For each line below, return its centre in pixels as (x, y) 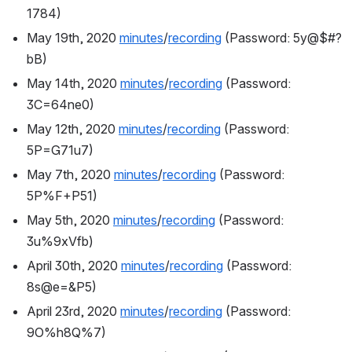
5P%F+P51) (62, 196)
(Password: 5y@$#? (282, 38)
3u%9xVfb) (60, 242)
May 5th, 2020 (70, 220)
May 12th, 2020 (73, 129)
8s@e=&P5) (62, 287)
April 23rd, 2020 (73, 312)
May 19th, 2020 (73, 38)
